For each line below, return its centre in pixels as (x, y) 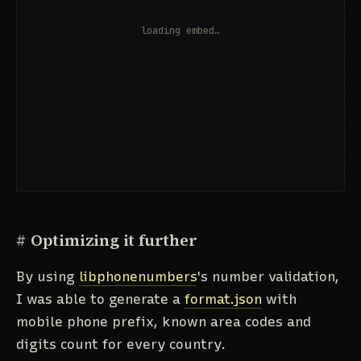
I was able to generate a (100, 299)
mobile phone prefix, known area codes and (164, 321)
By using (48, 276)
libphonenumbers (138, 276)
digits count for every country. (121, 344)
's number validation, (268, 276)
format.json (223, 299)
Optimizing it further (114, 241)
